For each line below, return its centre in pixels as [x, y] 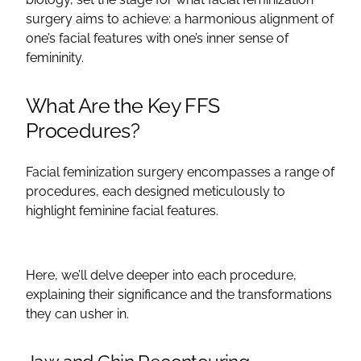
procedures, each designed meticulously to [156, 191]
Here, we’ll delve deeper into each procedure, [161, 275]
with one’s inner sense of [216, 38]
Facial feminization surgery [105, 172]
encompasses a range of [259, 172]
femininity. [55, 57]
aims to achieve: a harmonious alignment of [203, 19]
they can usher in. [77, 313]
